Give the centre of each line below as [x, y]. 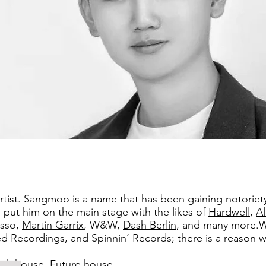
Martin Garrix [53, 225]
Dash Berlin [150, 225]
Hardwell [229, 212]
